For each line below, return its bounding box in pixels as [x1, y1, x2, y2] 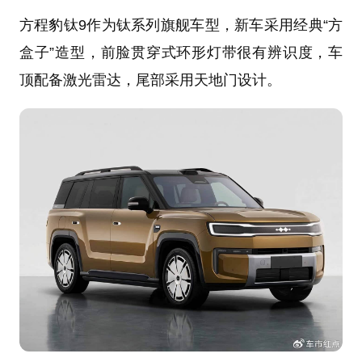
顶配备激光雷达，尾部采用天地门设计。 [19, 72, 281, 89]
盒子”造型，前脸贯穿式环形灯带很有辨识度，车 [19, 44, 343, 61]
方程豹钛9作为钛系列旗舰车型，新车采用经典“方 [19, 17, 343, 34]
